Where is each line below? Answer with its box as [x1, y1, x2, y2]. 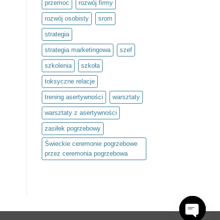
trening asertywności [44, 93, 103, 101]
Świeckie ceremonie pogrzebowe [44, 140, 137, 148]
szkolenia [44, 62, 72, 70]
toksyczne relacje [44, 78, 95, 85]
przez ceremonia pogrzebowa [44, 150, 128, 158]
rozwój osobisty [44, 15, 89, 23]
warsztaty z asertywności [44, 109, 117, 117]
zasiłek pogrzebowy [44, 125, 101, 133]
